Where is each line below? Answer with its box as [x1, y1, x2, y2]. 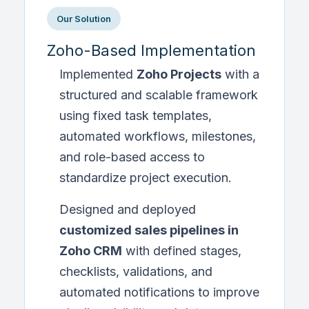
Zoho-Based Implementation [47, 41, 256, 59]
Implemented [59, 67, 137, 81]
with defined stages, [122, 243, 241, 258]
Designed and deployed [59, 202, 196, 217]
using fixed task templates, [59, 108, 212, 123]
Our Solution [57, 13, 111, 24]
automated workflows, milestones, [59, 129, 256, 143]
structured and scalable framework [59, 88, 258, 102]
